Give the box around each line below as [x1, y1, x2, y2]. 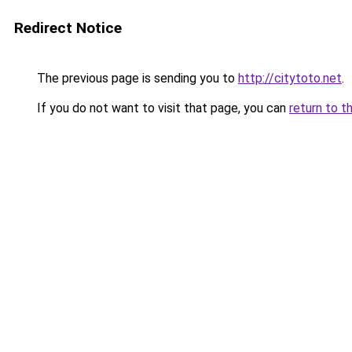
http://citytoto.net [238, 71, 342, 86]
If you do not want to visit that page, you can [34, 101, 289, 115]
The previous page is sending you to [34, 71, 238, 86]
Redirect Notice [14, 19, 122, 37]
